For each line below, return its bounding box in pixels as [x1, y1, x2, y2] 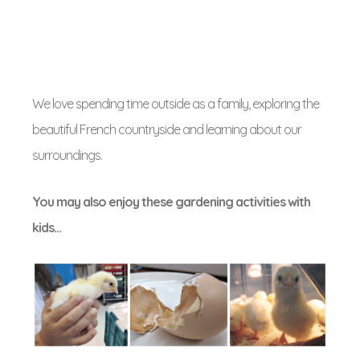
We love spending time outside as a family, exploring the [32, 96, 319, 112]
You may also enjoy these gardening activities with [32, 194, 310, 210]
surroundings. [32, 147, 102, 163]
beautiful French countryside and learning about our [32, 121, 301, 137]
